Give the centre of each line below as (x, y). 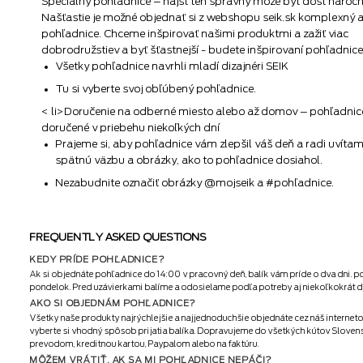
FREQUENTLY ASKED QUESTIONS (118, 237)
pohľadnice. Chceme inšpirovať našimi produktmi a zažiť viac (196, 34)
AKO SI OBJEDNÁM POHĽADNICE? (113, 303)
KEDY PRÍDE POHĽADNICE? (98, 259)
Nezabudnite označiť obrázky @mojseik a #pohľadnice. (195, 182)
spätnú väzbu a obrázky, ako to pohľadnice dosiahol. (189, 160)
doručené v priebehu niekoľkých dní (131, 128)
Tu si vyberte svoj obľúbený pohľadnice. (156, 89)
